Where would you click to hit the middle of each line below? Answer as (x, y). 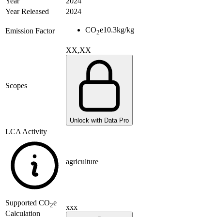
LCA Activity (26, 132)
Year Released (27, 12)
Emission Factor (30, 31)
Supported (22, 203)
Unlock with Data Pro (99, 121)
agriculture (82, 162)
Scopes (16, 86)
